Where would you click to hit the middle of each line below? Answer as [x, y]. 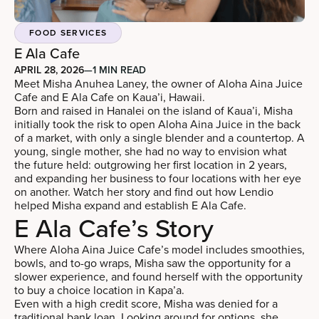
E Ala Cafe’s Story [114, 227]
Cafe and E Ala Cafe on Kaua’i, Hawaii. [111, 96]
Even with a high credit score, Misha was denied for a [146, 303]
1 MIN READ [119, 69]
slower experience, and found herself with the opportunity [158, 276]
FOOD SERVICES [68, 32]
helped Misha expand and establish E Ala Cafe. [130, 205]
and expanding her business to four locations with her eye [158, 178]
